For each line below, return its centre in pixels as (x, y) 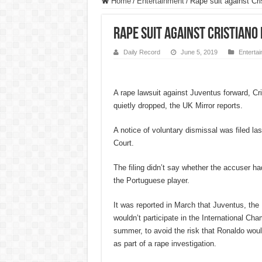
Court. (123, 143)
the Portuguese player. (151, 181)
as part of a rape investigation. (165, 244)
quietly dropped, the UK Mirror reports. (178, 106)
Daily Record (142, 52)
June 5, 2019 (199, 52)
